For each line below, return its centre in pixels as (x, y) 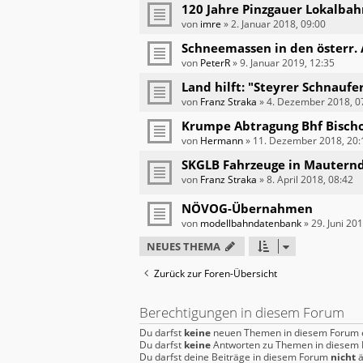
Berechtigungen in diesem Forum (242, 313)
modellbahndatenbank (251, 224)
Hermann (222, 140)
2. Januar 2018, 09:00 (278, 23)
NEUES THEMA (184, 247)
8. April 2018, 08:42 (310, 179)
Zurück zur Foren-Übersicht (216, 274)
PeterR (215, 62)
